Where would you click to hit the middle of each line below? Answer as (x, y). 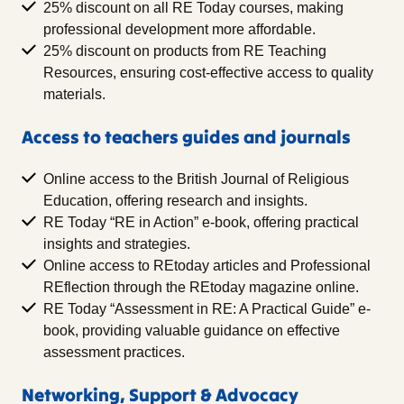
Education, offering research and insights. (175, 201)
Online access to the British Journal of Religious (196, 179)
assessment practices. (114, 353)
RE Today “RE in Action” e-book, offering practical (201, 223)
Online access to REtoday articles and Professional (207, 266)
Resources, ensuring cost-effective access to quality (208, 73)
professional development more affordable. (179, 30)
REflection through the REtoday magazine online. (201, 288)
